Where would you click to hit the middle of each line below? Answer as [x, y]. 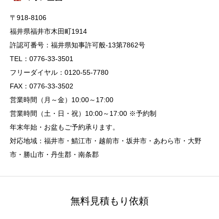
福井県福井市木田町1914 [48, 31]
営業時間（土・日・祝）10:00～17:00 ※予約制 [83, 113]
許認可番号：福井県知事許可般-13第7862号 [77, 45]
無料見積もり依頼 [109, 201]
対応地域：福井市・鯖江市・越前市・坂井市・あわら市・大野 [106, 141]
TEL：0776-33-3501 [42, 59]
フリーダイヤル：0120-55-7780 [59, 72]
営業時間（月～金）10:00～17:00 [62, 100]
